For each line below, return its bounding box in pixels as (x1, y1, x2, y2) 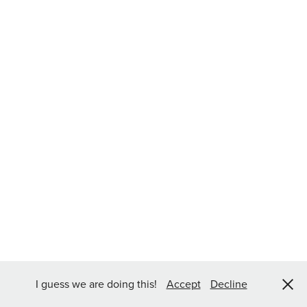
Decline (210, 276, 247, 291)
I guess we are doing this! (35, 276, 160, 291)
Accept (166, 276, 201, 291)
